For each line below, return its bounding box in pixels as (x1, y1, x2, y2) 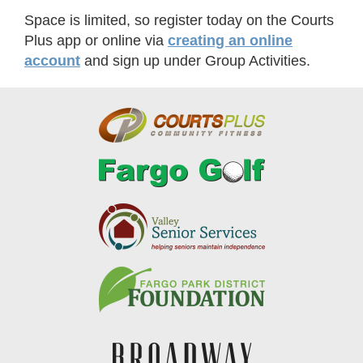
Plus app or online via (24, 32, 168, 49)
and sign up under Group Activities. (80, 52, 310, 69)
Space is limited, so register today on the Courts (24, 11, 334, 28)
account (24, 52, 80, 69)
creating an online (168, 32, 293, 49)
